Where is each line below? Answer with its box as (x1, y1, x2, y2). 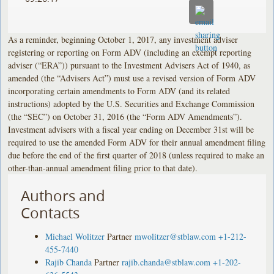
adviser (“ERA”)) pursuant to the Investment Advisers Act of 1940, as (8, 59, 251, 71)
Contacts (21, 202, 80, 223)
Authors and (21, 185, 106, 206)
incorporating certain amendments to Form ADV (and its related (8, 84, 231, 97)
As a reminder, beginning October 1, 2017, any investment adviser (8, 33, 239, 45)
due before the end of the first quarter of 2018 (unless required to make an (8, 149, 265, 161)
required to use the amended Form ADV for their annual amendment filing (8, 136, 266, 148)
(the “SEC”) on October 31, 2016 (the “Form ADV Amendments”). (8, 110, 243, 122)
